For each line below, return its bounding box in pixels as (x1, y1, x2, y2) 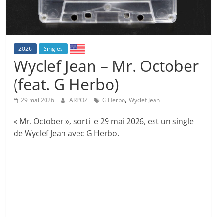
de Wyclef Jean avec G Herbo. (14, 128, 120, 139)
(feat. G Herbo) (14, 74, 119, 95)
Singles (44, 45, 63, 53)
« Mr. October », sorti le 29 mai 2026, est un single (14, 116, 194, 127)
